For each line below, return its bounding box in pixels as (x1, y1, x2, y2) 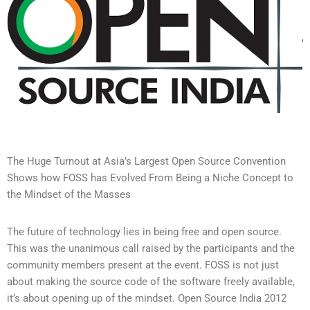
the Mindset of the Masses (7, 188, 131, 201)
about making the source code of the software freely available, (7, 275, 295, 288)
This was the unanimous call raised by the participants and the (7, 241, 295, 255)
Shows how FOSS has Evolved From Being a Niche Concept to (7, 171, 293, 184)
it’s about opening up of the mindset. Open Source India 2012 (7, 291, 286, 304)
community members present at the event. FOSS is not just (7, 258, 279, 271)
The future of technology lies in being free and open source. (7, 225, 282, 238)
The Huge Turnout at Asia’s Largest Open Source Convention (7, 154, 286, 167)
